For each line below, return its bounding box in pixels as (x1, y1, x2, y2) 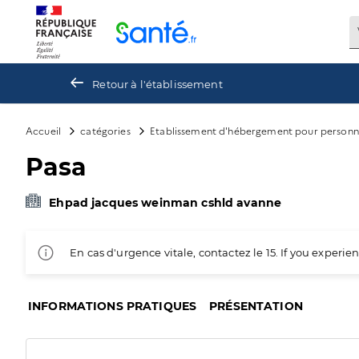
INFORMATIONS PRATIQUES (28, 299, 197, 313)
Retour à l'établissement (92, 77, 223, 91)
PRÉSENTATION (209, 299, 303, 313)
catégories (80, 123, 131, 137)
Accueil (26, 123, 62, 137)
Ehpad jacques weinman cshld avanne (49, 196, 282, 210)
